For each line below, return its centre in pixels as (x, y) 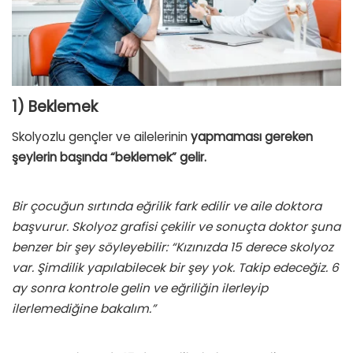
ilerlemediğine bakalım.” (84, 309)
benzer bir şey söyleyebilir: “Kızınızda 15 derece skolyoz (173, 247)
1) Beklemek (55, 106)
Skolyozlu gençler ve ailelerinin (101, 137)
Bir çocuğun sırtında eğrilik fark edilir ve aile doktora (167, 206)
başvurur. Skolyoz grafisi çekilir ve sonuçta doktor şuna (176, 227)
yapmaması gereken (252, 137)
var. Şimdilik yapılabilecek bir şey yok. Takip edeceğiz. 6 (175, 268)
